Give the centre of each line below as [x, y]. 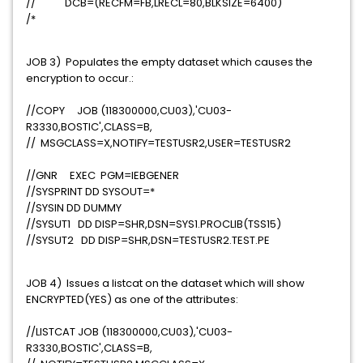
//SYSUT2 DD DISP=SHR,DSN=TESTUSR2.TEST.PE [153, 240]
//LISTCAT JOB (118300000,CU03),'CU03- [129, 332]
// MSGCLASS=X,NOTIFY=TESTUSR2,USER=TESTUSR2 [180, 143]
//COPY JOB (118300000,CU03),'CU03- [129, 111]
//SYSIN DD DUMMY [131, 208]
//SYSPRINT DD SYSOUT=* [139, 192]
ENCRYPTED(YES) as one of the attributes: [132, 299]
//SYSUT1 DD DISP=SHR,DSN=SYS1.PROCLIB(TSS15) [173, 224]
